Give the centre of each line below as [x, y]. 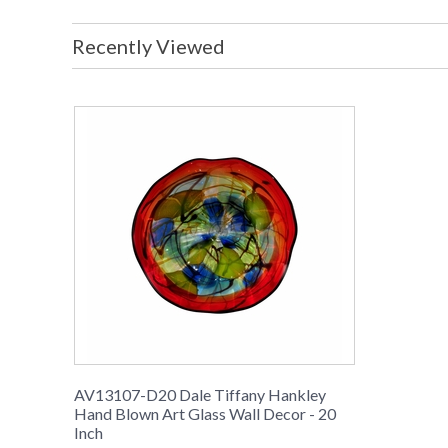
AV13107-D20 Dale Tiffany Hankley [200, 395]
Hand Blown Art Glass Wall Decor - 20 [205, 414]
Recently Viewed [148, 46]
